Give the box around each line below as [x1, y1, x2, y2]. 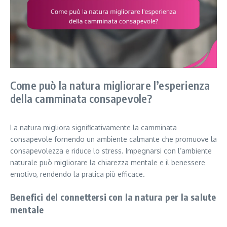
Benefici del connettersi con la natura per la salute [10, 191, 216, 203]
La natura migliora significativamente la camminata [10, 123, 177, 132]
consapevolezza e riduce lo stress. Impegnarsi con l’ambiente [10, 146, 212, 155]
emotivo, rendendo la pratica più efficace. [10, 169, 145, 178]
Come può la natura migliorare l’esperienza [10, 78, 210, 92]
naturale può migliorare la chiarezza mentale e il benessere [10, 158, 205, 167]
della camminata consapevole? [10, 91, 153, 105]
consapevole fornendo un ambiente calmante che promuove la [10, 134, 217, 143]
